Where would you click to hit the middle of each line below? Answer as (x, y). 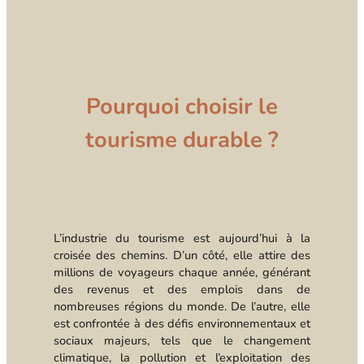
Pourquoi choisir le (182, 106)
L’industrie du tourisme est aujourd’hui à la (182, 238)
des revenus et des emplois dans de (182, 290)
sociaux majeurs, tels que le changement (182, 341)
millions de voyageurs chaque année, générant (182, 273)
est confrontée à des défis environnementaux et (182, 324)
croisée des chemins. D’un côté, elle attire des (182, 256)
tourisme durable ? (182, 139)
